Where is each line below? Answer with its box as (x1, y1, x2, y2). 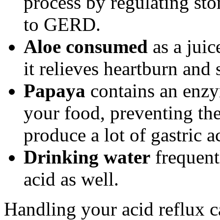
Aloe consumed (24, 36, 148, 57)
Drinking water (24, 146, 150, 168)
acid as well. (24, 168, 119, 190)
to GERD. (24, 14, 101, 35)
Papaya (24, 80, 85, 102)
